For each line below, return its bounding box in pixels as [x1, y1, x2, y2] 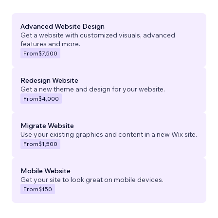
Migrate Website [20, 121, 74, 130]
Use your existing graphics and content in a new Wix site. [20, 129, 197, 139]
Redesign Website [20, 75, 78, 85]
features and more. [20, 39, 80, 48]
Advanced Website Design [20, 21, 105, 31]
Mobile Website [20, 166, 71, 175]
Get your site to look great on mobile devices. [20, 175, 163, 184]
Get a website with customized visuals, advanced [20, 30, 175, 39]
